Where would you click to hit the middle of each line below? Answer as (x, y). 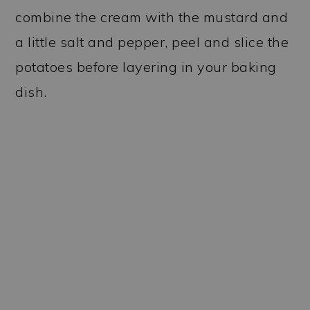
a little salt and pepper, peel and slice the (152, 42)
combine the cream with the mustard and (152, 17)
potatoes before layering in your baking (146, 66)
